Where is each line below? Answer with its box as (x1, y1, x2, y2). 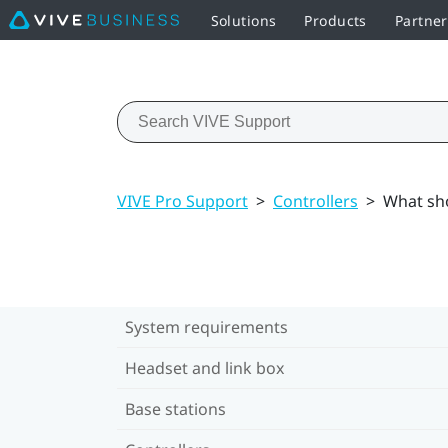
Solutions (210, 10, 277, 30)
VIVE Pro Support (117, 189, 248, 212)
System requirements (125, 315, 288, 338)
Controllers (273, 189, 358, 212)
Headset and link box (125, 356, 284, 379)
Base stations (125, 397, 226, 420)
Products (304, 10, 367, 30)
